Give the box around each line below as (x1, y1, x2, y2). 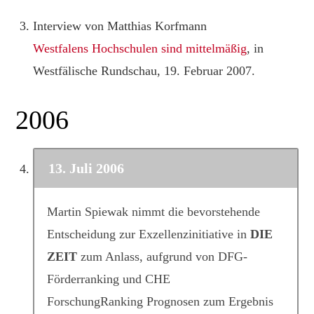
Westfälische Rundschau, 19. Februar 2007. (33, 64, 256, 78)
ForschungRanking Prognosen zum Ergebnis (47, 294, 274, 308)
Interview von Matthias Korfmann (33, 19, 207, 33)
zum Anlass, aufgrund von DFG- (77, 249, 248, 264)
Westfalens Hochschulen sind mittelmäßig (33, 41, 247, 55)
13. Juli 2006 (48, 160, 125, 176)
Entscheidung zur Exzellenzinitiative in (47, 226, 251, 241)
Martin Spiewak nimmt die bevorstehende (47, 204, 261, 219)
